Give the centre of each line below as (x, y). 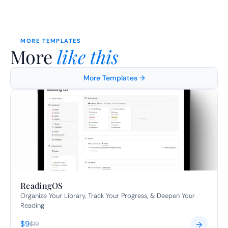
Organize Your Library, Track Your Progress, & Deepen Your (108, 196)
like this (88, 56)
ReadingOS (42, 186)
